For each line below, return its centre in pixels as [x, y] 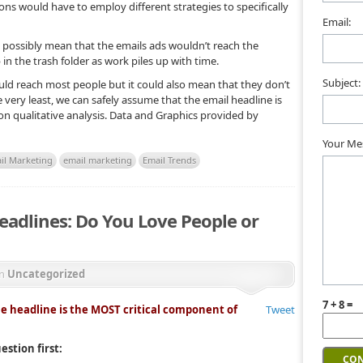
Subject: [342, 83]
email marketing [98, 160]
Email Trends [169, 160]
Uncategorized [46, 273]
